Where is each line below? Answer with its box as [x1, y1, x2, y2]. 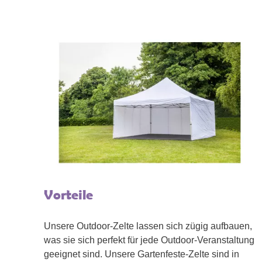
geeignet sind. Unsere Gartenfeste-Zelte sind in [44, 249, 239, 260]
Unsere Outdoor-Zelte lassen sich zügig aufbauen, [44, 221, 252, 232]
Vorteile [44, 187, 93, 203]
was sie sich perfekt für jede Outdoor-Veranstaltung [44, 235, 254, 246]
